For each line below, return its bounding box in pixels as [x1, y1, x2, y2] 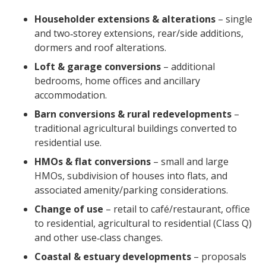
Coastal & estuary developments [34, 249, 191, 263]
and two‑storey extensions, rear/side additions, [34, 26, 243, 40]
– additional [160, 59, 215, 73]
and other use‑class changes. [34, 230, 163, 244]
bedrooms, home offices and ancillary [34, 74, 200, 87]
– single [215, 12, 252, 26]
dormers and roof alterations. [34, 40, 166, 54]
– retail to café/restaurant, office [103, 202, 250, 216]
